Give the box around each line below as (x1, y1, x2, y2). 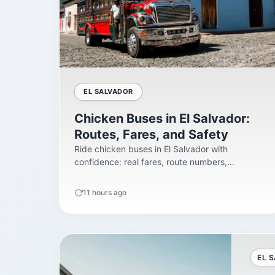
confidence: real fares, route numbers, (74, 157, 227, 168)
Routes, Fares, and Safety (74, 127, 228, 142)
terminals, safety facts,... (74, 169, 173, 180)
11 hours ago (83, 188, 126, 198)
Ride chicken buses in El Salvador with (74, 144, 228, 155)
